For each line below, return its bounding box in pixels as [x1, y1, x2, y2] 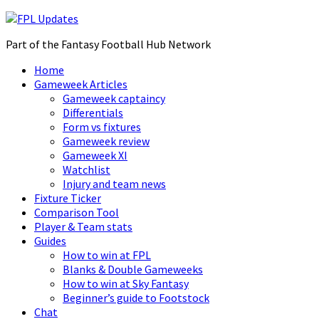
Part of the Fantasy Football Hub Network [6, 37, 211, 51]
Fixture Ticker [34, 191, 101, 205]
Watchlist [63, 162, 110, 177]
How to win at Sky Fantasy [63, 276, 189, 291]
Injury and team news [63, 177, 166, 191]
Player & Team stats [34, 219, 132, 234]
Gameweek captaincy [63, 91, 165, 105]
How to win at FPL [63, 248, 151, 262]
